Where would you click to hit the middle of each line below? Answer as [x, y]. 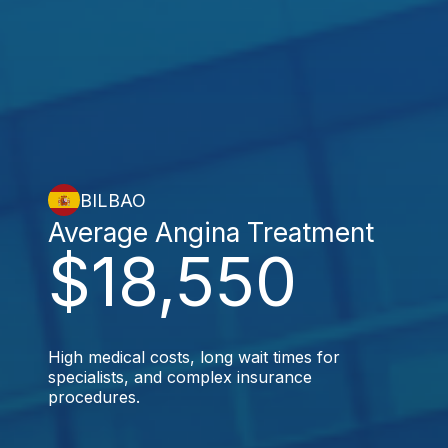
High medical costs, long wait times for [194, 357]
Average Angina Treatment [211, 232]
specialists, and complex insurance [180, 377]
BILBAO [113, 200]
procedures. [94, 397]
